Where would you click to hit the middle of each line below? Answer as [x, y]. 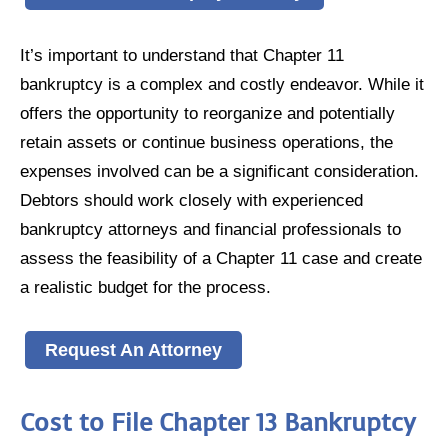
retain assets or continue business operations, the [206, 141]
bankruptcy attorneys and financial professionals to [210, 228]
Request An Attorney [133, 349]
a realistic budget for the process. [145, 286]
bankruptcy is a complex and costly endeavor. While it [222, 83]
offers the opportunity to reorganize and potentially [207, 112]
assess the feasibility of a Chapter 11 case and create [221, 257]
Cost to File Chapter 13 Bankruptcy [218, 422]
